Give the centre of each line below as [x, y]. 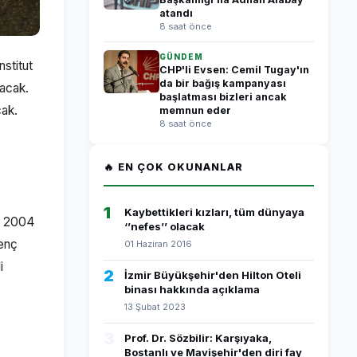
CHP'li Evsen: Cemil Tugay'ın [234, 70]
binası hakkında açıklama [192, 289]
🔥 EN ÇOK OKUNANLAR [173, 167]
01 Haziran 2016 [158, 244]
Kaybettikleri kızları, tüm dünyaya [214, 212]
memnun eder [195, 110]
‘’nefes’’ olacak [165, 226]
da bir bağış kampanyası [223, 83]
